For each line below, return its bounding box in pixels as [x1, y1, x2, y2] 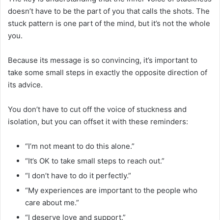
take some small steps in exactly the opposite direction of [8, 67, 207, 77]
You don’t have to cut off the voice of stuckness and [8, 104, 187, 114]
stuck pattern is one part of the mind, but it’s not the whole [8, 18, 210, 28]
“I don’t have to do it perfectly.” [25, 170, 131, 180]
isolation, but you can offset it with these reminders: [8, 116, 188, 126]
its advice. [8, 80, 43, 89]
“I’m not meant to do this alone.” [25, 141, 135, 151]
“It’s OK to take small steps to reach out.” [25, 156, 165, 165]
